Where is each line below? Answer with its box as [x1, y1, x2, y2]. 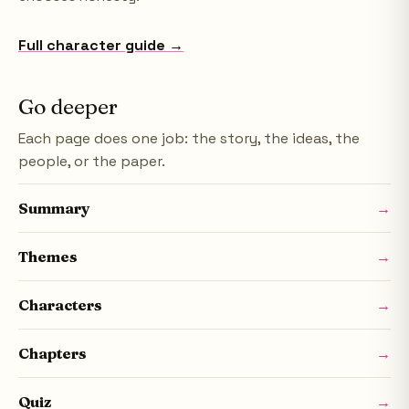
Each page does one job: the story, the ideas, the [18, 129, 360, 148]
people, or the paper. [18, 152, 165, 171]
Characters [18, 296, 102, 314]
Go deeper [18, 93, 118, 120]
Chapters [18, 344, 87, 362]
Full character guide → [18, 36, 184, 55]
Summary [18, 199, 90, 217]
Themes [18, 247, 78, 266]
